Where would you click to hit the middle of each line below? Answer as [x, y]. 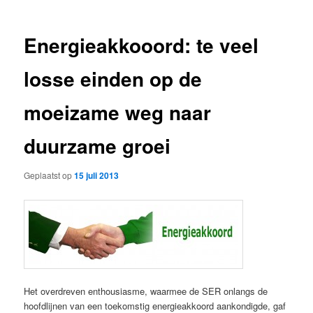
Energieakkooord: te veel [141, 45]
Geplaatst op [49, 175]
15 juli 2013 [97, 175]
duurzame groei [97, 146]
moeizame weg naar [118, 112]
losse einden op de [113, 79]
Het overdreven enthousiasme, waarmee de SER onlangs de [146, 291]
